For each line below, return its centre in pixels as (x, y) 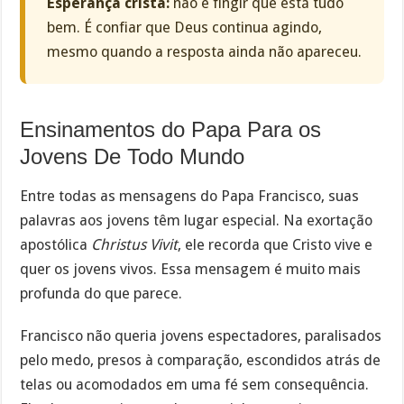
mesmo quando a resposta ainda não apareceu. (205, 51)
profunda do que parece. (101, 294)
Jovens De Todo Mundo (133, 156)
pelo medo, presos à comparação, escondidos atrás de (201, 361)
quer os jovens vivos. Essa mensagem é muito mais (191, 270)
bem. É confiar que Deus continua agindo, (185, 27)
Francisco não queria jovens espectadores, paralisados (201, 336)
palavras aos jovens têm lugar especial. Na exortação (197, 221)
